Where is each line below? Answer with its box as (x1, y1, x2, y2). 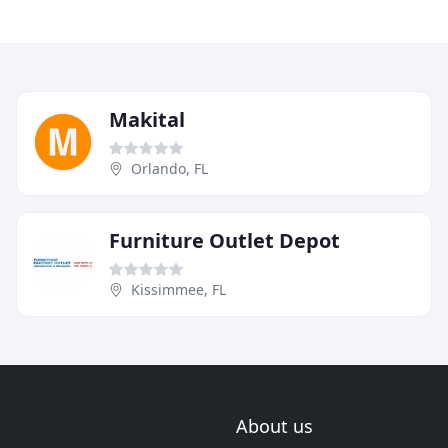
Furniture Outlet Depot (109, 227, 340, 255)
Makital (109, 106, 185, 134)
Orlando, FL (131, 159, 208, 179)
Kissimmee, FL (131, 280, 226, 300)
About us (236, 414, 313, 439)
